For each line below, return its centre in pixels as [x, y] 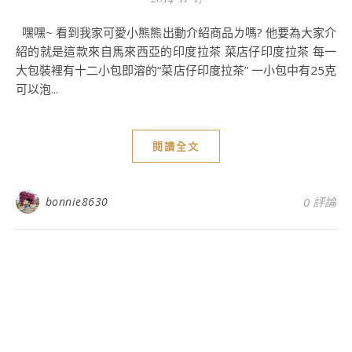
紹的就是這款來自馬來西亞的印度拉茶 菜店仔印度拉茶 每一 [176, 51]
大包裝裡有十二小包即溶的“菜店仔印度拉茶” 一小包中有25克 [176, 70]
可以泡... [37, 89]
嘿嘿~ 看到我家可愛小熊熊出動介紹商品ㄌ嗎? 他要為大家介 [25, 32]
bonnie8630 [77, 202]
